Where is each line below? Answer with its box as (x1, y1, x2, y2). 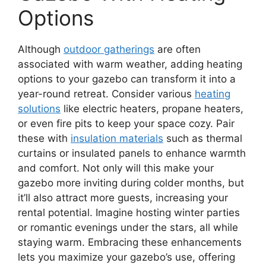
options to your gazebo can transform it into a (18, 72, 236, 85)
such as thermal (163, 132, 242, 144)
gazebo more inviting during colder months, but (18, 176, 244, 189)
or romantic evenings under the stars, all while (18, 221, 238, 233)
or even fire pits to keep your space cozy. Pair (18, 117, 235, 129)
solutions (18, 102, 61, 115)
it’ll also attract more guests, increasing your (18, 191, 228, 204)
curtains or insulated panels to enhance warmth (18, 147, 246, 159)
